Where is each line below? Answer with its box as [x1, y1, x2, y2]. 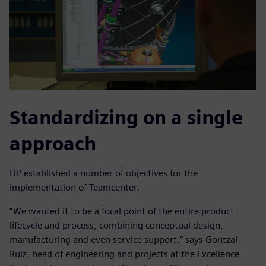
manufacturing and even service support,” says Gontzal [9, 234, 237, 246]
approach [9, 132, 96, 156]
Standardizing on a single [9, 106, 243, 129]
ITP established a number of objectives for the [9, 167, 198, 179]
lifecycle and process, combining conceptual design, [9, 220, 223, 232]
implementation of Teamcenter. [9, 182, 140, 194]
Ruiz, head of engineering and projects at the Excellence [9, 248, 239, 260]
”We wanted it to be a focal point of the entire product [9, 205, 234, 217]
